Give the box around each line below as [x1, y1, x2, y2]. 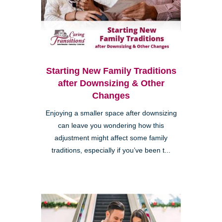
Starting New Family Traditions [46, 65, 176, 76]
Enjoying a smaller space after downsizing [45, 109, 177, 117]
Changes [92, 90, 130, 101]
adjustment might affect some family [55, 134, 167, 142]
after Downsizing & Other [57, 78, 165, 88]
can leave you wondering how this [58, 121, 164, 129]
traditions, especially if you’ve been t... [52, 146, 170, 154]
